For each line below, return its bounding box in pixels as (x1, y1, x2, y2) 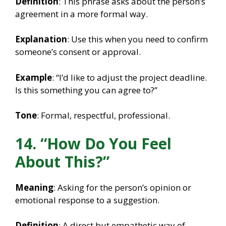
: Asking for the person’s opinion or (53, 181, 191, 193)
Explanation (15, 33, 67, 45)
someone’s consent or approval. (15, 46, 141, 58)
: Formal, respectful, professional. (37, 109, 170, 122)
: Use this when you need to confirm (67, 33, 208, 45)
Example (15, 71, 52, 83)
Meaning (15, 181, 53, 193)
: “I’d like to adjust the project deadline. (52, 71, 207, 83)
